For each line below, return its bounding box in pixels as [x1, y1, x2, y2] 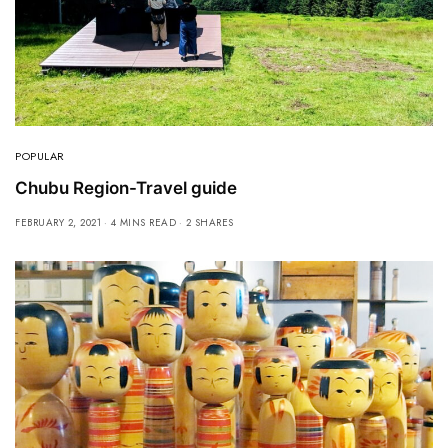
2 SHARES [185, 215, 234, 231]
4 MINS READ [110, 215, 176, 231]
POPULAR [15, 148, 65, 165]
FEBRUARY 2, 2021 [15, 215, 101, 231]
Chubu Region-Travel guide [15, 178, 237, 199]
